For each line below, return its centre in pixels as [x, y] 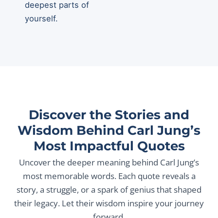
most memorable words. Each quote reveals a [109, 176]
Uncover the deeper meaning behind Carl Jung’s [109, 162]
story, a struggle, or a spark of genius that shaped [109, 190]
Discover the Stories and [109, 115]
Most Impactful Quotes [109, 146]
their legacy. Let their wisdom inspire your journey [109, 203]
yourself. [42, 18]
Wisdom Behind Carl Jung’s [109, 130]
